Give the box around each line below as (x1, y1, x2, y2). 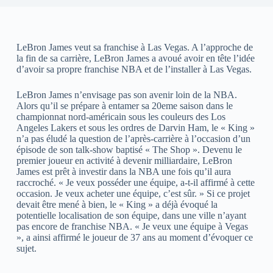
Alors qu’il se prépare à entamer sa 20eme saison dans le (16, 100, 233, 111)
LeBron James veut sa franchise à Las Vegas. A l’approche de (16, 41, 253, 52)
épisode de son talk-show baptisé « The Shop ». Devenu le (16, 144, 242, 155)
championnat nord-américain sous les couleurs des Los (16, 111, 225, 122)
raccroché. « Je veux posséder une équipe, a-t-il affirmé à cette (16, 177, 255, 188)
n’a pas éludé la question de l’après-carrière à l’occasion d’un (16, 133, 250, 144)
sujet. (16, 243, 37, 253)
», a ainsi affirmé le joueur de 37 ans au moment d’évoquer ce (16, 232, 253, 243)
